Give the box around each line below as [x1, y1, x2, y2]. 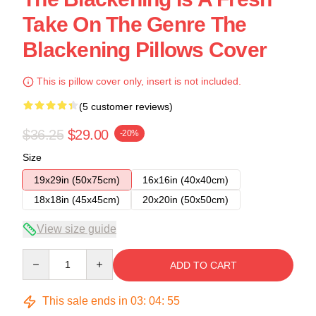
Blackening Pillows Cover [23, 38, 267, 61]
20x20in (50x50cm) [142, 194, 229, 205]
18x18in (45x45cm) [34, 194, 120, 205]
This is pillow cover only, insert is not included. [34, 75, 241, 87]
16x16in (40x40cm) [142, 174, 229, 186]
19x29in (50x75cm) [34, 174, 120, 186]
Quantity [22, 250, 59, 261]
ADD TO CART [169, 260, 237, 271]
